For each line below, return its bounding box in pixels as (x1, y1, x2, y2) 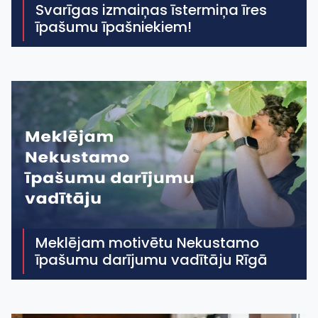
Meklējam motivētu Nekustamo (35, 233, 259, 253)
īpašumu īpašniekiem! (35, 17, 192, 37)
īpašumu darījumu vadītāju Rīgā (35, 250, 268, 270)
